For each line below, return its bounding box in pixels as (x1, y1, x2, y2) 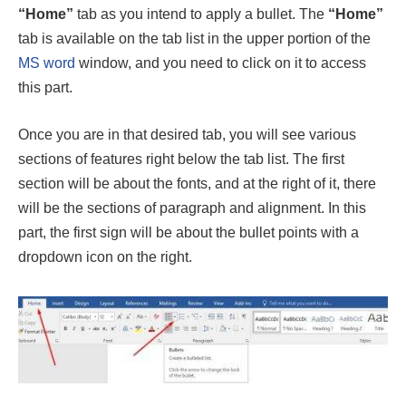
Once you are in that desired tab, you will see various (18, 126, 356, 142)
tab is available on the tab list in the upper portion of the (18, 31, 371, 47)
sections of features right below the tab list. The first (18, 150, 344, 167)
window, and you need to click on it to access (75, 55, 366, 72)
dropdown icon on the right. (18, 248, 192, 265)
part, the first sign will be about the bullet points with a (18, 224, 359, 240)
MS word (18, 55, 75, 72)
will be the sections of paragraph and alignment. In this (18, 199, 366, 216)
